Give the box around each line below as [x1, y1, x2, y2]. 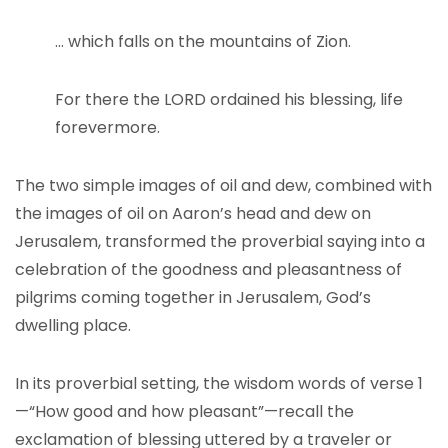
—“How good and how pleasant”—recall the [15, 400, 354, 423]
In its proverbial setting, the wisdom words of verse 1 [15, 372, 423, 395]
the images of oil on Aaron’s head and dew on [15, 202, 371, 225]
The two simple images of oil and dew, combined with [15, 174, 432, 197]
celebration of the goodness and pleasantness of [15, 258, 402, 281]
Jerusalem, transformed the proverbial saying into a [15, 230, 425, 253]
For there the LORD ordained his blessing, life [55, 88, 403, 111]
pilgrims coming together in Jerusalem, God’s [15, 286, 371, 309]
